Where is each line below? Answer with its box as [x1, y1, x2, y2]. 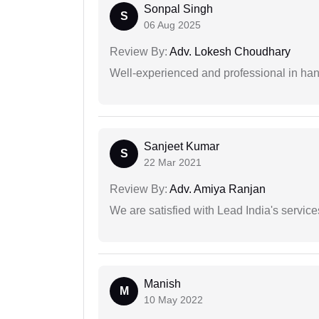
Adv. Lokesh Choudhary [167, 46, 291, 58]
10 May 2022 [144, 294, 203, 306]
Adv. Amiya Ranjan [167, 183, 266, 196]
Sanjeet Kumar [144, 140, 219, 153]
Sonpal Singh [144, 3, 213, 16]
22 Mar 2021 [144, 157, 202, 169]
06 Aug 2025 [144, 19, 201, 31]
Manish [144, 278, 181, 291]
